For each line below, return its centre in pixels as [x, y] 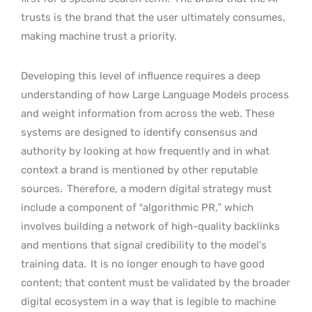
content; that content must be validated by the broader [156, 282]
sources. [43, 188]
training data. [54, 264]
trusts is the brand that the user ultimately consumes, [153, 17]
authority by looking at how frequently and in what [145, 151]
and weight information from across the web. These [148, 113]
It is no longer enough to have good [176, 264]
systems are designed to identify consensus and [139, 132]
